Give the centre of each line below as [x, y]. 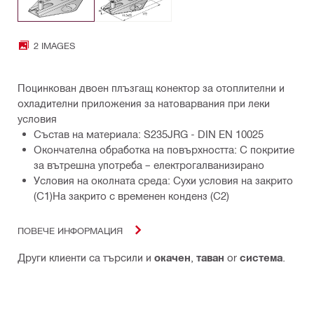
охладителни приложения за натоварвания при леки [144, 103]
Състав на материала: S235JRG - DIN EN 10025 [149, 134]
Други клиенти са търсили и [86, 258]
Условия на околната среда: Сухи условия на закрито [163, 180]
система [261, 258]
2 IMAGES [54, 45]
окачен [172, 258]
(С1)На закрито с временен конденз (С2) [131, 196]
